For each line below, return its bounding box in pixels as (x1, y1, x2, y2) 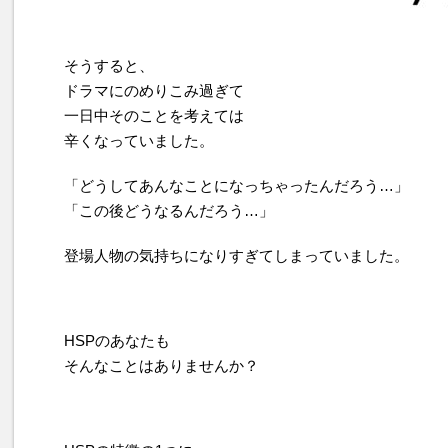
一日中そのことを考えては (64, 107, 244, 124)
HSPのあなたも (64, 332, 170, 349)
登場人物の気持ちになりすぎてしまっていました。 (64, 247, 409, 264)
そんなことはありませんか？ (64, 357, 259, 374)
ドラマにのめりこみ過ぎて (64, 82, 244, 99)
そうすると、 (64, 57, 154, 74)
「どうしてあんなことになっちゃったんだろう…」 (64, 177, 409, 194)
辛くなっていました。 (64, 132, 214, 149)
